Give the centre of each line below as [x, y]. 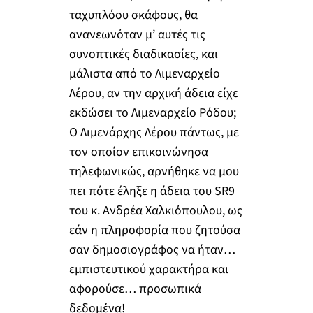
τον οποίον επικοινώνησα [138, 152]
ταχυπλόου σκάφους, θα [133, 15]
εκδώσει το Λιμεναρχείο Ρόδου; [152, 112]
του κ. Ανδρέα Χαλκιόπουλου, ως [155, 210]
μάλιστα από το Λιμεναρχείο [144, 73]
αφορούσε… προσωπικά [135, 289]
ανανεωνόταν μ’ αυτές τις [137, 34]
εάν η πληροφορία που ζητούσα [154, 230]
